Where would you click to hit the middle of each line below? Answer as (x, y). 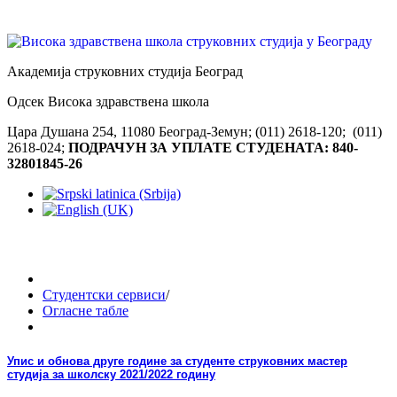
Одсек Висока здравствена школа (108, 101)
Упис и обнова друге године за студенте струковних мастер (177, 362)
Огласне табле (86, 311)
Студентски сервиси (104, 295)
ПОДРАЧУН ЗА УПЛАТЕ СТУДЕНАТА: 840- (213, 148)
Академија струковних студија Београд (125, 71)
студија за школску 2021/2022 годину (111, 375)
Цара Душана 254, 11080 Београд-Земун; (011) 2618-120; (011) (195, 132)
